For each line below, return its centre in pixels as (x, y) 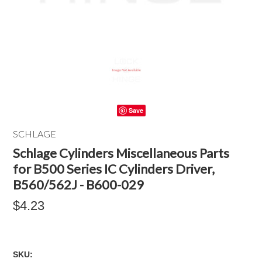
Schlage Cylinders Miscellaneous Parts (121, 153)
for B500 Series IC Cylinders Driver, (114, 169)
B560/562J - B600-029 (79, 185)
